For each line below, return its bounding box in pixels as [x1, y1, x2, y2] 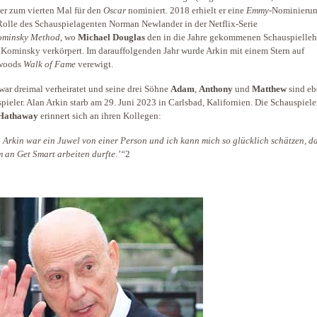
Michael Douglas [78, 33, 145, 42]
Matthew [252, 84, 287, 94]
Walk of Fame [23, 59, 76, 69]
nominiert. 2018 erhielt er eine [126, 6, 246, 16]
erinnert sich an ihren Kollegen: [38, 111, 163, 121]
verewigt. [76, 59, 113, 69]
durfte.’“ [92, 149, 125, 159]
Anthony [199, 84, 233, 94]
